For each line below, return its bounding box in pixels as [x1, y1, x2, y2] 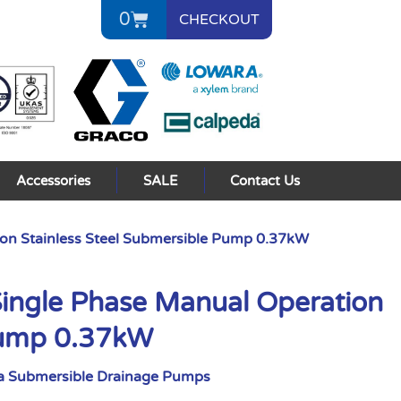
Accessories [16, 172, 91, 189]
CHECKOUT [178, 11, 260, 29]
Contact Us [230, 172, 301, 189]
